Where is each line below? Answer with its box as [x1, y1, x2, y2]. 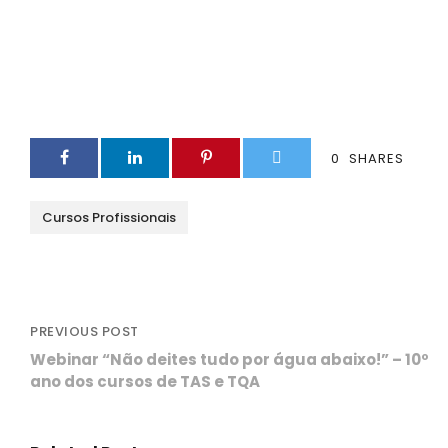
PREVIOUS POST [30, 321, 139, 341]
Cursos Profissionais [42, 207, 176, 227]
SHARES [349, 148, 404, 168]
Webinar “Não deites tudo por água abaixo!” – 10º [30, 348, 429, 370]
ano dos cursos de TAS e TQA [30, 370, 260, 392]
